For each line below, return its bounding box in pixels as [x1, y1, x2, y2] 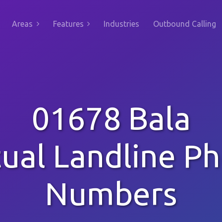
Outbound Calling [153, 19, 216, 28]
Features [53, 19, 84, 28]
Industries [104, 19, 139, 28]
